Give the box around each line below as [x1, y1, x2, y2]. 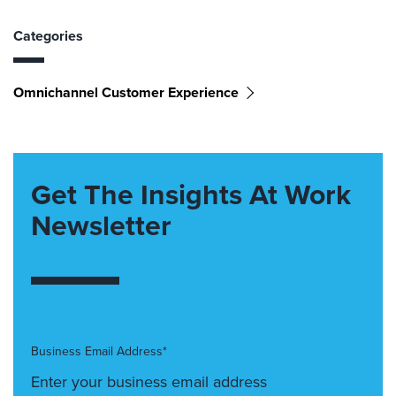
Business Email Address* [31, 342, 167, 361]
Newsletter [31, 204, 171, 247]
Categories [13, 26, 83, 46]
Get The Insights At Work [31, 173, 351, 216]
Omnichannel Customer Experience [13, 82, 239, 103]
